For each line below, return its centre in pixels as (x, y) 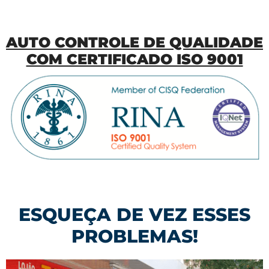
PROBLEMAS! (134, 236)
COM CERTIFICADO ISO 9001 (134, 59)
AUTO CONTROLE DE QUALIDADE (134, 42)
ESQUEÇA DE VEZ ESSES (134, 214)
